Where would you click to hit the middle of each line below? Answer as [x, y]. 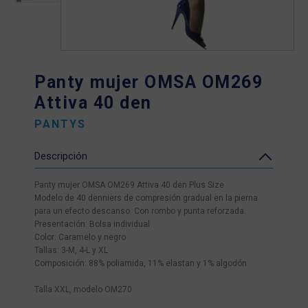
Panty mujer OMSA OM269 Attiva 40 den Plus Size [129, 185]
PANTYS [60, 124]
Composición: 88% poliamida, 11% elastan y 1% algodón [141, 263]
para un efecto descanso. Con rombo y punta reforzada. [140, 211]
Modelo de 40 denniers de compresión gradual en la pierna [146, 198]
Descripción [61, 156]
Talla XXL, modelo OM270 [83, 289]
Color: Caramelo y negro [80, 237]
